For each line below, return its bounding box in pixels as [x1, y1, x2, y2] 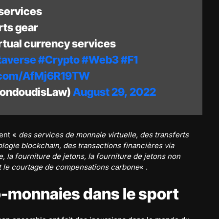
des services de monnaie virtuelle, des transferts [19, 130, 189, 139]
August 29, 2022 [73, 86, 156, 98]
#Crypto [38, 53, 80, 66]
